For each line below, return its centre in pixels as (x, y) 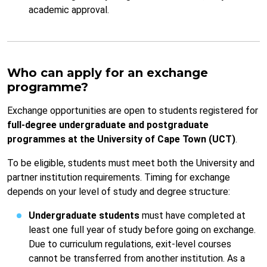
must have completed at (193, 216)
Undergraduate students (84, 216)
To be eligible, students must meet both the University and (131, 163)
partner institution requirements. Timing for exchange (119, 178)
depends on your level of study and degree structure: (119, 192)
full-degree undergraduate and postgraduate (108, 125)
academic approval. (69, 10)
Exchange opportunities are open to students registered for (133, 111)
